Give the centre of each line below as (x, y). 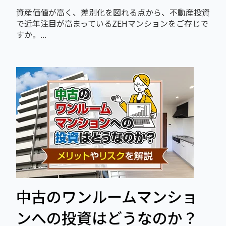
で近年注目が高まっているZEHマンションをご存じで (112, 23)
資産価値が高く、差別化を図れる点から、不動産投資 (113, 12)
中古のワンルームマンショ (107, 196)
